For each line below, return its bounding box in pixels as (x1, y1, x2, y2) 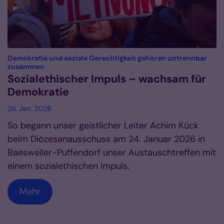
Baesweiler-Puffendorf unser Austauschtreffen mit (7, 146, 216, 158)
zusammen (7, 61, 44, 71)
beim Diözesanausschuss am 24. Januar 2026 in (7, 132, 205, 145)
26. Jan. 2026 (7, 103, 51, 113)
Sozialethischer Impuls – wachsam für (7, 71, 206, 86)
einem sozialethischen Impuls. (7, 159, 129, 172)
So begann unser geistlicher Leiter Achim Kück (7, 119, 198, 131)
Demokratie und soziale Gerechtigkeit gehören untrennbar (7, 53, 207, 62)
